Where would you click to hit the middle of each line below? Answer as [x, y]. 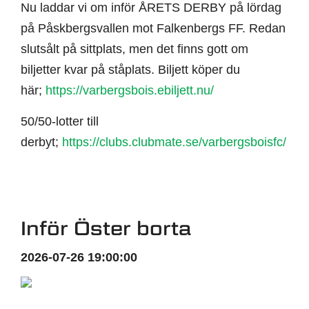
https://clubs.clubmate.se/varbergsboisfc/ [174, 142]
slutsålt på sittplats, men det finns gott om [134, 49]
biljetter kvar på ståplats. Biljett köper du [130, 70]
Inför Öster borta [106, 228]
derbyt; [41, 142]
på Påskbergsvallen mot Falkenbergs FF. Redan [153, 29]
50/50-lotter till [60, 122]
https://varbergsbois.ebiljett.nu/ [130, 91]
